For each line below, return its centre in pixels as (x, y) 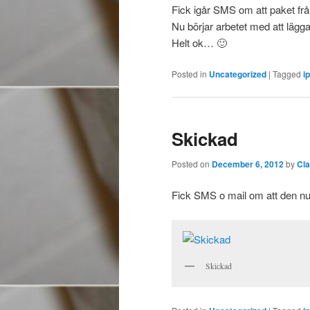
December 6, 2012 (248, 164)
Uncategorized (238, 74)
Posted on (192, 163)
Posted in (189, 73)
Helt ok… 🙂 (199, 42)
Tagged (287, 73)
